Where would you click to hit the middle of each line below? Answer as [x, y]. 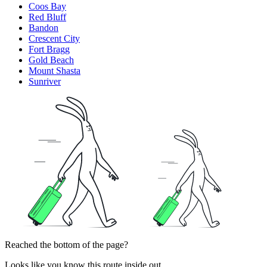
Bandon [44, 27]
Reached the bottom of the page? [66, 244]
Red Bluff [47, 17]
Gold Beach [51, 60]
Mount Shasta [55, 70]
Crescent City [54, 38]
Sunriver [45, 81]
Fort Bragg [49, 49]
